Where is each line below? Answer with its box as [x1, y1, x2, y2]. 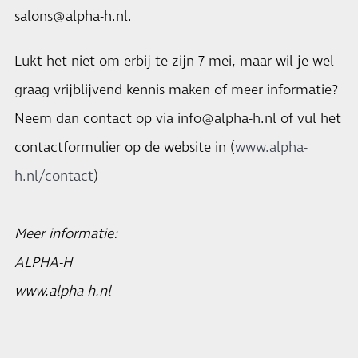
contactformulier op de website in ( [14, 138, 235, 157]
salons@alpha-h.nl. [14, 7, 132, 26]
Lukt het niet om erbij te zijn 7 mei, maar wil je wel [14, 52, 334, 71]
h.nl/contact [14, 167, 93, 186]
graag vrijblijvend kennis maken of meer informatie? [14, 81, 338, 100]
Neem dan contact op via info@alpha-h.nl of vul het [14, 109, 341, 129]
